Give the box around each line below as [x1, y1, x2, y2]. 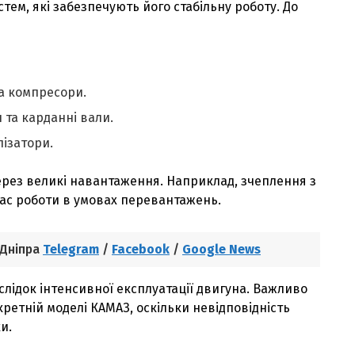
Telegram [43, 241, 99, 257]
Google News [182, 241, 261, 257]
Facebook [112, 241, 170, 257]
